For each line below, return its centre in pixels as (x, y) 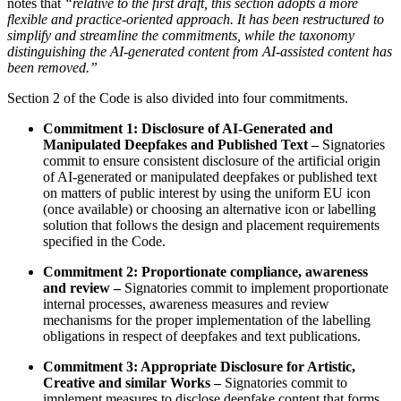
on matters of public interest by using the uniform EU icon (207, 193)
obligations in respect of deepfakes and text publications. (202, 337)
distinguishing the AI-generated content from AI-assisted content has (200, 52)
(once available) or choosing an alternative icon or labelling (209, 209)
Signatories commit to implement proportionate (256, 288)
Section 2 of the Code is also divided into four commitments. (178, 98)
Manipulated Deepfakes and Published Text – (183, 145)
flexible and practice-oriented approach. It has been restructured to (196, 20)
